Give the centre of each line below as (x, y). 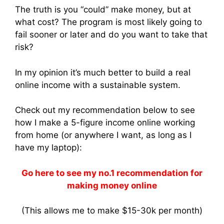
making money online (112, 185)
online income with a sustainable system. (98, 85)
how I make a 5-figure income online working (105, 123)
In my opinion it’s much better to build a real (103, 72)
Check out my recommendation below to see (105, 110)
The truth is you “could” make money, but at (103, 10)
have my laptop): (48, 148)
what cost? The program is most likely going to (108, 22)
